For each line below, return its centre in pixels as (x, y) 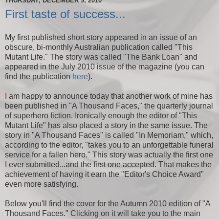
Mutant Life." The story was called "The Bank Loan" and (101, 57)
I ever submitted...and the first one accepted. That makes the (108, 164)
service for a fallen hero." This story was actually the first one (109, 154)
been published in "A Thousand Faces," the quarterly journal (109, 106)
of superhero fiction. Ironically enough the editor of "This (101, 115)
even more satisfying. (42, 184)
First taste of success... (65, 14)
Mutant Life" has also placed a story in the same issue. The (106, 125)
